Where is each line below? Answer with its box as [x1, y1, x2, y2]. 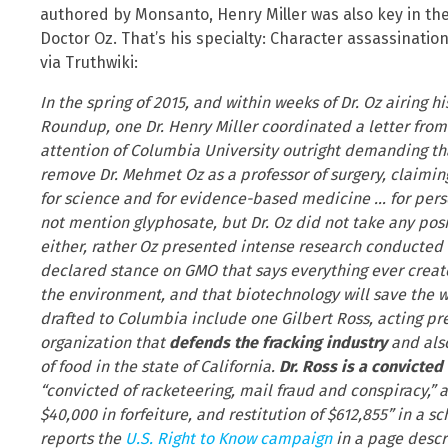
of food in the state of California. [40, 356, 279, 376]
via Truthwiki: [40, 52, 138, 72]
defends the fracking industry [169, 332, 387, 352]
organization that [40, 332, 169, 352]
